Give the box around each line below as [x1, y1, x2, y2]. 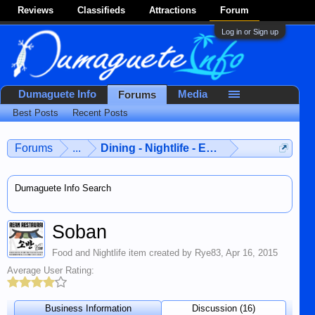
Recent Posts [72, 108, 128, 118]
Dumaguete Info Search [15, 183, 111, 193]
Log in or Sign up [221, 27, 278, 36]
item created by [126, 247, 195, 258]
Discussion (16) [191, 303, 255, 314]
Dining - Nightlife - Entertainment [101, 142, 274, 154]
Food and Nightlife [52, 247, 126, 258]
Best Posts [13, 108, 58, 118]
